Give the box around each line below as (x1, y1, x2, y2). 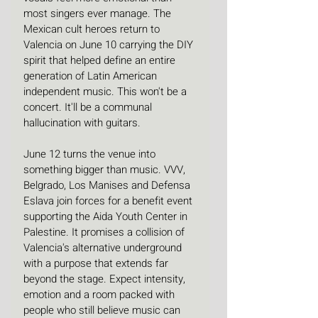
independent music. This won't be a (23, 84, 190, 100)
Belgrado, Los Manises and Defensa (23, 177, 193, 194)
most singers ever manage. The (23, 6, 174, 22)
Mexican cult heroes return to (23, 21, 163, 38)
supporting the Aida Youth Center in (23, 209, 190, 225)
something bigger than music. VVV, (23, 162, 188, 178)
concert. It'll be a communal (23, 99, 155, 116)
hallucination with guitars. (23, 115, 143, 131)
